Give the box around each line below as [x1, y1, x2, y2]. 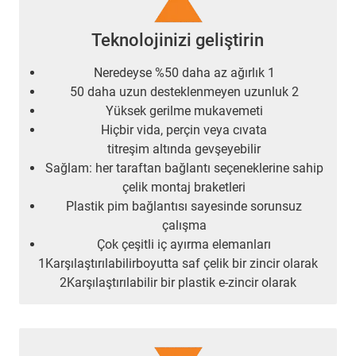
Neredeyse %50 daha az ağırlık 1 [94, 65, 275, 81]
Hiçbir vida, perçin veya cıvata [101, 122, 268, 138]
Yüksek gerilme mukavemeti [106, 103, 263, 119]
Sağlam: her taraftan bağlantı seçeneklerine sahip [45, 161, 323, 176]
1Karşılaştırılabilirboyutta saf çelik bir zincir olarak [38, 256, 318, 272]
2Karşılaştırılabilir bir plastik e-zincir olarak [60, 275, 296, 291]
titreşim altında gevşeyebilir [107, 141, 261, 157]
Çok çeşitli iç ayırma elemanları [97, 237, 272, 253]
